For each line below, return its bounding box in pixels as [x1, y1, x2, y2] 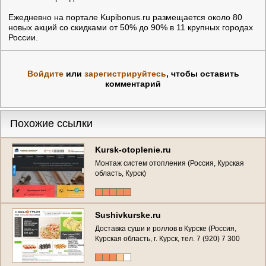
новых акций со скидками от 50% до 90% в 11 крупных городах [8, 22, 253, 32]
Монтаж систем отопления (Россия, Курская [95, 159, 244, 167]
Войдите [27, 68, 64, 78]
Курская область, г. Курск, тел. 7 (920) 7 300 [95, 234, 240, 243]
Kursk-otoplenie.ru [95, 144, 171, 154]
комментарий [105, 78, 161, 88]
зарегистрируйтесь [84, 68, 166, 78]
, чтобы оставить [166, 68, 239, 78]
